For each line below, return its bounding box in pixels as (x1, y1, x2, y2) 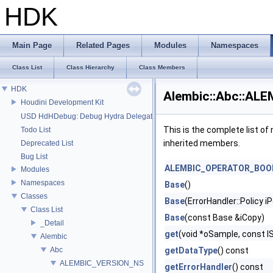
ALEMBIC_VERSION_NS (60, 258, 144, 268)
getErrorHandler (165, 262, 232, 272)
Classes (21, 191, 48, 200)
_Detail (40, 218, 64, 227)
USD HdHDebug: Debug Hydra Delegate (21, 112, 157, 121)
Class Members (139, 64, 185, 71)
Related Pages (76, 41, 130, 50)
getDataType (165, 246, 218, 255)
